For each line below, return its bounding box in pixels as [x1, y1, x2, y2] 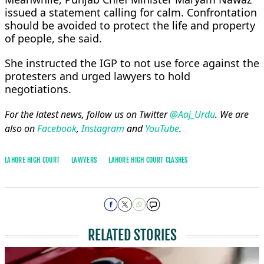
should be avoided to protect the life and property [5, 18, 255, 33]
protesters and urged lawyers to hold [5, 69, 190, 84]
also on [5, 122, 37, 136]
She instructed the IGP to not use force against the [5, 56, 259, 71]
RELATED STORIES [87, 226, 177, 245]
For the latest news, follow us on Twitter [5, 108, 170, 121]
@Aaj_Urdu [170, 108, 215, 121]
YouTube [145, 122, 179, 136]
